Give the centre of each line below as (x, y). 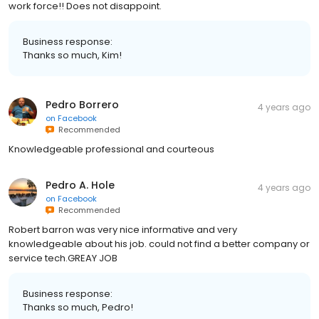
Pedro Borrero (82, 105)
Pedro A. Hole (80, 185)
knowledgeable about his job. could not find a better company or (159, 244)
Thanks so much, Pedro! (78, 307)
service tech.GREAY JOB (63, 258)
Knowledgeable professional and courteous (111, 149)
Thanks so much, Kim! (72, 55)
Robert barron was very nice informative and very (123, 230)
